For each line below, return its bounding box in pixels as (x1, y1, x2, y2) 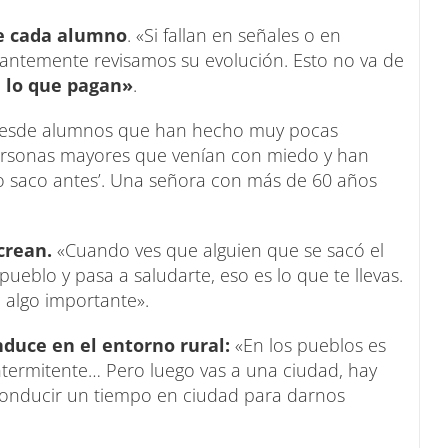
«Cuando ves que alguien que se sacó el (52, 237, 384, 262)
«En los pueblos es (230, 332, 386, 357)
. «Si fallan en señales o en (127, 22, 341, 47)
